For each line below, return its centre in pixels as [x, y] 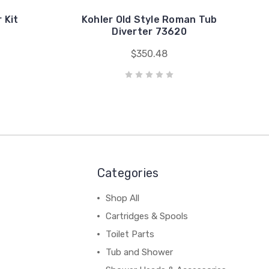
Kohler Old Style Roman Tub [149, 20]
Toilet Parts [130, 234]
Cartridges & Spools [147, 216]
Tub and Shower [139, 252]
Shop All [122, 198]
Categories [128, 173]
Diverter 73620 [149, 32]
